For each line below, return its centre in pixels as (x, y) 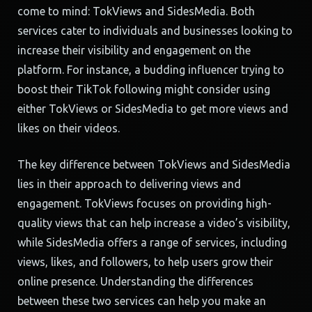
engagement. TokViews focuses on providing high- (145, 203)
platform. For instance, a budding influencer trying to (151, 70)
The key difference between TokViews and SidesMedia (154, 164)
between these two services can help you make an (142, 301)
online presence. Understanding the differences (135, 281)
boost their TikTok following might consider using (144, 89)
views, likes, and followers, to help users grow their (145, 262)
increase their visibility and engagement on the (134, 50)
